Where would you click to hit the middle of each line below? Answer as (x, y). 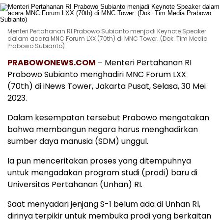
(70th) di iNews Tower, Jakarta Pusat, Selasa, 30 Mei (107, 86)
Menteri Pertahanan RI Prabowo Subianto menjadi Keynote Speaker (107, 31)
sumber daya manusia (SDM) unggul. (78, 141)
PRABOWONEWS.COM (52, 63)
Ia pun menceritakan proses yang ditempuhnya (99, 161)
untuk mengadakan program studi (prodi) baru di (102, 173)
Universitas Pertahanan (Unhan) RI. (75, 185)
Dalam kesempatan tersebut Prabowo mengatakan (108, 118)
